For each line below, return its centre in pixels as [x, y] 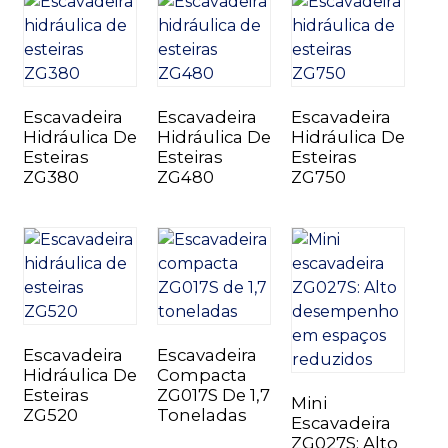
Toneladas [201, 414]
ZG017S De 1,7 [213, 394]
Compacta [201, 374]
